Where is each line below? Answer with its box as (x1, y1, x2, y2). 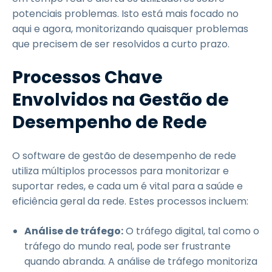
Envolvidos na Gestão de (12, 88, 229, 112)
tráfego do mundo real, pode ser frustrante (24, 239, 231, 253)
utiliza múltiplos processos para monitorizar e (12, 164, 229, 178)
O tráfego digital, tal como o (123, 224, 259, 238)
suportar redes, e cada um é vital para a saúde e (12, 179, 243, 193)
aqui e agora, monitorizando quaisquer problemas (12, 22, 248, 36)
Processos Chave (12, 66, 163, 89)
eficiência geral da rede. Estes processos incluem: (12, 194, 248, 208)
